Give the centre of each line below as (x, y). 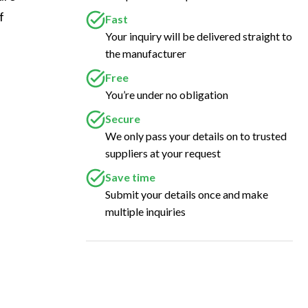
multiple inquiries (145, 211)
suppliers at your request (163, 153)
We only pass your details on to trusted (196, 136)
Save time (130, 177)
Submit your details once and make (187, 194)
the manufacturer (146, 53)
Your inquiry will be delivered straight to (199, 36)
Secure (123, 119)
